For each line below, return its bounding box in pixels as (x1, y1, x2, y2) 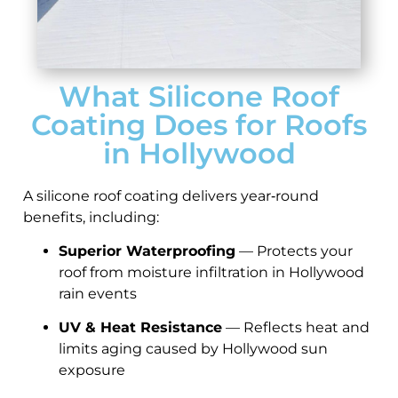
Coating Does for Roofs (31, 107, 367, 142)
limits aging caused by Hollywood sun (59, 340, 328, 358)
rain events (59, 285, 137, 303)
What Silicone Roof (59, 78, 339, 114)
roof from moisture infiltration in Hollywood (59, 264, 364, 282)
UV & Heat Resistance (59, 319, 222, 337)
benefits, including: (23, 208, 159, 226)
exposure (59, 362, 125, 379)
